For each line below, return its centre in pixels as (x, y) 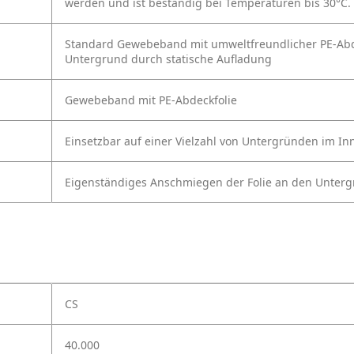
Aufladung (244, 59)
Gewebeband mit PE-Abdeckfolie (151, 100)
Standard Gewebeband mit (136, 44)
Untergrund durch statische (139, 59)
